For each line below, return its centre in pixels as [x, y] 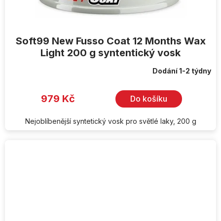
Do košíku [149, 99]
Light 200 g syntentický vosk [110, 53]
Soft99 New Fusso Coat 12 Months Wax [110, 41]
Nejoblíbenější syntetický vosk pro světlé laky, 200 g [110, 121]
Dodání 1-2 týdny [182, 71]
